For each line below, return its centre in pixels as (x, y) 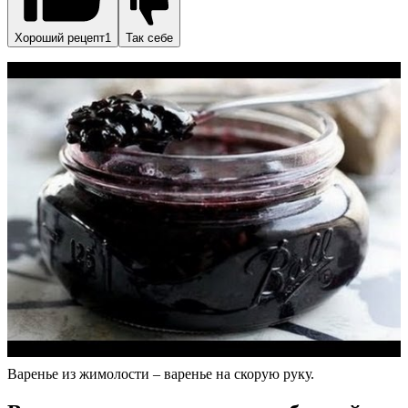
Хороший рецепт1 (63, 37)
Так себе (149, 37)
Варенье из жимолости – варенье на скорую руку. (161, 373)
